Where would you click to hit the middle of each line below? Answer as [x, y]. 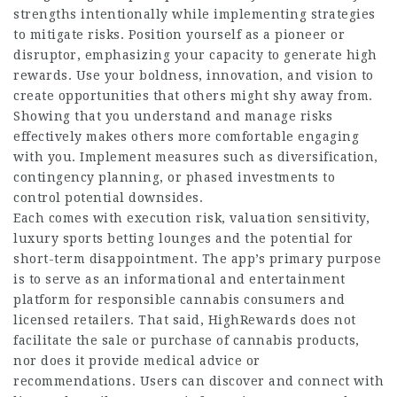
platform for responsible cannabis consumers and [179, 300]
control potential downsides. [108, 198]
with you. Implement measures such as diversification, [196, 157]
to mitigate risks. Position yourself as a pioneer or [179, 35]
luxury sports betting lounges [113, 238]
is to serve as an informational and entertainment [179, 279]
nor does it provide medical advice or [137, 361]
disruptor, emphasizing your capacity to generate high [195, 55]
